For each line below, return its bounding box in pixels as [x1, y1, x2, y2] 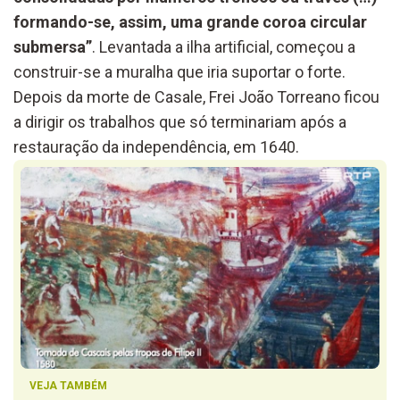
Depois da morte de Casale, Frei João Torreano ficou [13, 87, 379, 106]
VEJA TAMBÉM [29, 379, 107, 392]
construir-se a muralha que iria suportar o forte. [13, 62, 346, 81]
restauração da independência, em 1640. [13, 137, 299, 156]
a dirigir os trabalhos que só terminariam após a [13, 112, 346, 131]
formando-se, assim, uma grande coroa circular [13, 12, 367, 31]
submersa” [13, 37, 92, 56]
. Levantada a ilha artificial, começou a [92, 37, 355, 56]
